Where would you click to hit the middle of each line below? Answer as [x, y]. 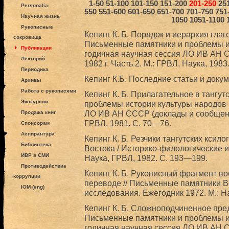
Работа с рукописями [48, 91]
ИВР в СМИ [35, 155]
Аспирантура [38, 134]
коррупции [27, 176]
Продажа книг [38, 112]
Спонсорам [35, 123]
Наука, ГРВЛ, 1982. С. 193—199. [146, 158]
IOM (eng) [32, 187]
